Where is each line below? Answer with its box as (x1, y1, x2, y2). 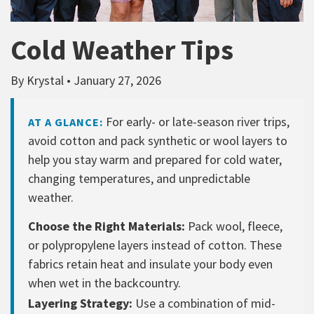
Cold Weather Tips (11, 32, 233, 67)
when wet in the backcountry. (28, 274, 181, 291)
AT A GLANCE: (28, 114, 103, 129)
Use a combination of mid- (132, 294, 275, 311)
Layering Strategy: (28, 294, 132, 311)
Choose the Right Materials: (28, 217, 185, 234)
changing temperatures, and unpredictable (28, 170, 250, 186)
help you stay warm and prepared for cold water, (28, 151, 282, 168)
